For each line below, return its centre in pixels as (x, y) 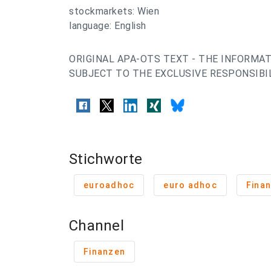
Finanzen (104, 252)
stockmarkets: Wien (114, 11)
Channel (96, 226)
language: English (108, 26)
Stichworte (106, 159)
